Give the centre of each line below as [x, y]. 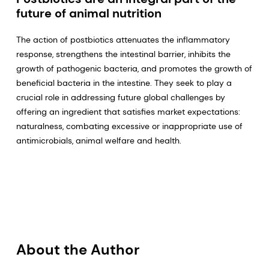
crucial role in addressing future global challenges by [120, 97]
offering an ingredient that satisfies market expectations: [128, 111]
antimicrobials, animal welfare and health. [98, 140]
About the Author [78, 249]
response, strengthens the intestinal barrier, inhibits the [123, 54]
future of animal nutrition [89, 13]
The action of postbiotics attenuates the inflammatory [123, 39]
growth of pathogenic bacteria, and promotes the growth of [134, 68]
